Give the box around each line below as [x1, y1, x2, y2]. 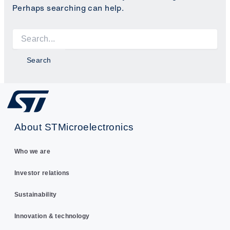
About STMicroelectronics [14, 121, 134, 133]
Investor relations [14, 169, 70, 177]
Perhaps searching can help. [12, 2, 124, 14]
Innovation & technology [14, 213, 90, 220]
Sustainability [14, 191, 57, 199]
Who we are [14, 148, 51, 156]
